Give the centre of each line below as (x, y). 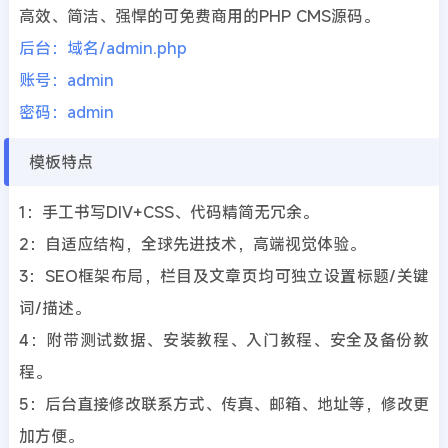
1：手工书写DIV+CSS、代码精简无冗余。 (168, 212)
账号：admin (66, 80)
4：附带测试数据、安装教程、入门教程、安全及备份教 (224, 340)
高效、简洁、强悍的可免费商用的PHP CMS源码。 (198, 16)
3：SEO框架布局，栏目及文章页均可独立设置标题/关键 (224, 276)
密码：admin (66, 112)
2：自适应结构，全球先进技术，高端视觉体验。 (191, 244)
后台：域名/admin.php (102, 48)
